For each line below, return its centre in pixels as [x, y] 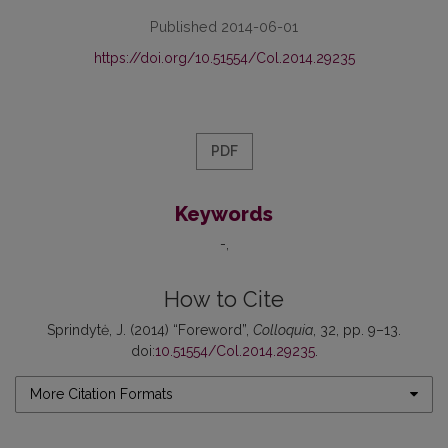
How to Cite [224, 299]
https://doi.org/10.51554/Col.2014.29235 [224, 57]
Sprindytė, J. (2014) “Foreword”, [150, 329]
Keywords [224, 213]
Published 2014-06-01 [224, 26]
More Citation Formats [101, 393]
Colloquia [283, 329]
